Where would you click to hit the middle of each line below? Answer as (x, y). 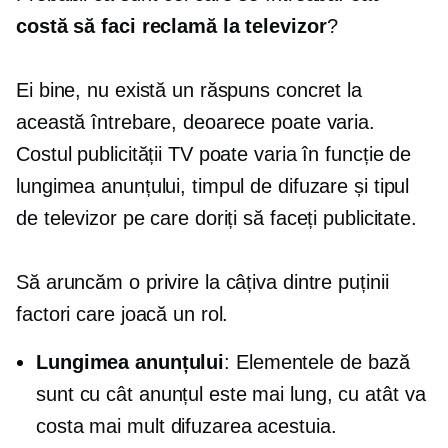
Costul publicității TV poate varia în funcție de (214, 154)
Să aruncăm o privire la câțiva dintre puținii (202, 282)
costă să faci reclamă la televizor (171, 26)
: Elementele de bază (317, 362)
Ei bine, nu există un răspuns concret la (189, 90)
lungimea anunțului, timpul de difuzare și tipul (213, 186)
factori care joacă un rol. (122, 314)
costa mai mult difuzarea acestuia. (186, 426)
